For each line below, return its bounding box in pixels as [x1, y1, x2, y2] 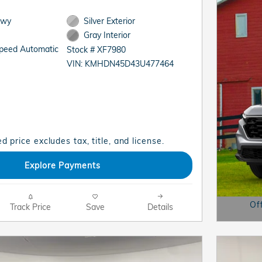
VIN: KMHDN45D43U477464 [67, 58, 174, 68]
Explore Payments [25, 160, 101, 170]
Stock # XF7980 [67, 44, 126, 54]
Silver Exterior [83, 16, 135, 26]
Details [147, 201, 173, 212]
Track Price [9, 201, 51, 212]
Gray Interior [83, 30, 130, 40]
